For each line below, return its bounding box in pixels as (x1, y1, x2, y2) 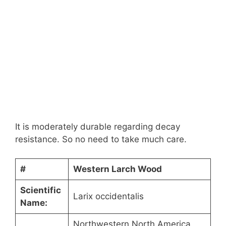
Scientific (20, 185, 61, 196)
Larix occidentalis (73, 191, 144, 202)
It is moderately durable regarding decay (15, 121, 180, 132)
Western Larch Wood (73, 164, 162, 175)
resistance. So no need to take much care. (15, 134, 187, 144)
